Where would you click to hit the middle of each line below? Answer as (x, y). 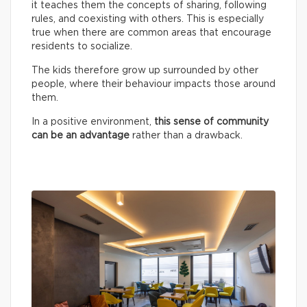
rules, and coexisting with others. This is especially (148, 20)
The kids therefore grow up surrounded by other (145, 71)
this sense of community (211, 122)
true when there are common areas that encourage (151, 33)
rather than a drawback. (186, 136)
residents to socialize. (82, 47)
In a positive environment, (93, 122)
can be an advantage (81, 136)
